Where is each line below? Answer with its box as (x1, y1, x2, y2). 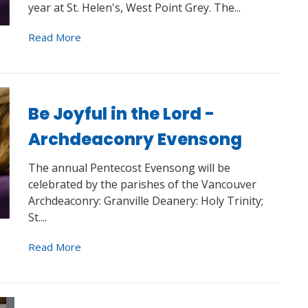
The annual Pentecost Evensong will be (27, 160, 230, 176)
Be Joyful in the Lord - (27, 102, 214, 125)
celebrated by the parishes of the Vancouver (27, 177, 256, 192)
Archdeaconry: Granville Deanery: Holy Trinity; (27, 193, 263, 209)
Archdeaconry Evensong (27, 127, 242, 151)
